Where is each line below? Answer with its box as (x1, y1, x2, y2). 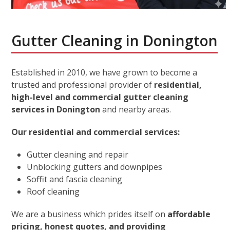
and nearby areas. (100, 103, 171, 115)
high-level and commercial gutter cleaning (11, 91, 189, 103)
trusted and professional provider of (11, 79, 155, 90)
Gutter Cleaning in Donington (11, 30, 218, 50)
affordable (167, 208, 211, 220)
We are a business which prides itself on (11, 208, 168, 220)
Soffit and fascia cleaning (27, 173, 123, 185)
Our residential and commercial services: (11, 126, 180, 138)
